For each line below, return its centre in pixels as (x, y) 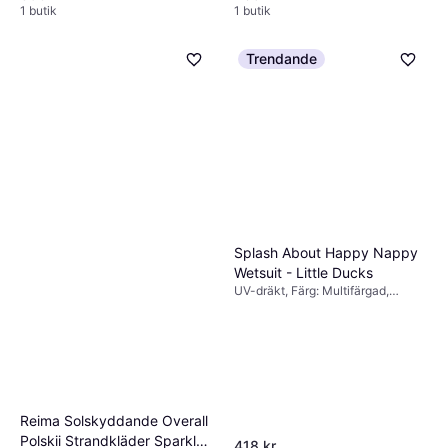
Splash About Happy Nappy (326, 253)
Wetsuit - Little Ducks (303, 273)
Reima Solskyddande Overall (114, 420)
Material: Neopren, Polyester (313, 307)
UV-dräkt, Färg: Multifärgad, (311, 291)
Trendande (281, 59)
